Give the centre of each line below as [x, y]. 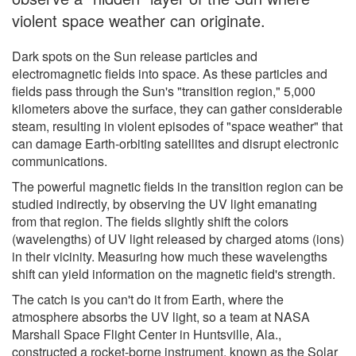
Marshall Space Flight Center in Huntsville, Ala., [147, 334]
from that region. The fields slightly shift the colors [150, 221]
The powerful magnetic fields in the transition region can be [178, 186]
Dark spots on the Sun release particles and [135, 56]
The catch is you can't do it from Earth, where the [148, 299]
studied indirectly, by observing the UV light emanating [164, 203]
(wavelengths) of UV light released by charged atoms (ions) [178, 238]
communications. [60, 161]
